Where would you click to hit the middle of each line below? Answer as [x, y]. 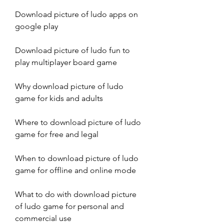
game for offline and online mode [75, 170]
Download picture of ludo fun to [72, 50]
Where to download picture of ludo [78, 122]
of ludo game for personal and [69, 206]
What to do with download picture [76, 194]
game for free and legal [57, 134]
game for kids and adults [59, 98]
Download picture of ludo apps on [76, 14]
